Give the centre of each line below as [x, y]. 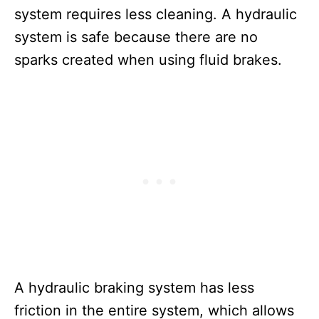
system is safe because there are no [136, 37]
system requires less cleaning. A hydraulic [156, 15]
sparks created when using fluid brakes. [150, 60]
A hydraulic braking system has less [134, 288]
